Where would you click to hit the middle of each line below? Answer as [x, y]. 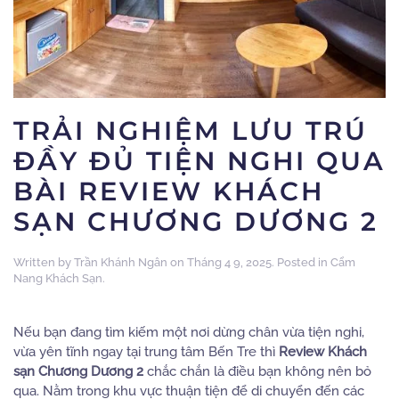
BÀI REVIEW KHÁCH [169, 191]
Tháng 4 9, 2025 [229, 262]
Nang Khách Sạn [58, 278]
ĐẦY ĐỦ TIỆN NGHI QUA [199, 161]
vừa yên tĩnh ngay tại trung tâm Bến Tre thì [146, 352]
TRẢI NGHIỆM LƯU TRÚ [191, 130]
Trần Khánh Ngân [121, 262]
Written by [44, 262]
